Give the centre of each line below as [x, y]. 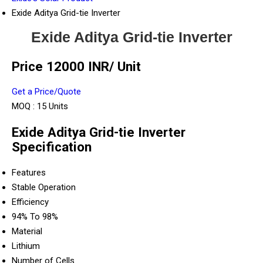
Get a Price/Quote [46, 92]
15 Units [53, 107]
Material [27, 231]
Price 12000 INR [60, 66]
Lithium [26, 246]
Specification [52, 147]
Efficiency [30, 202]
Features [29, 172]
